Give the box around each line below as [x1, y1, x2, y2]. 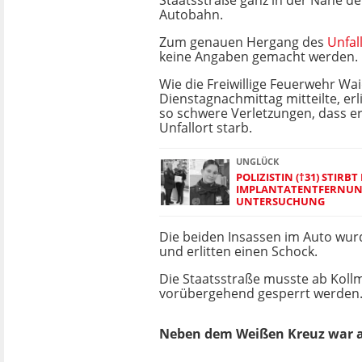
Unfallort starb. [159, 119, 252, 137]
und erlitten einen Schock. [159, 242, 318, 260]
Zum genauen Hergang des [159, 33, 327, 51]
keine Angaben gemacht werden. [159, 48, 358, 65]
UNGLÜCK [236, 155, 279, 167]
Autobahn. [159, 6, 223, 23]
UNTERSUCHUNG [236, 194, 325, 208]
